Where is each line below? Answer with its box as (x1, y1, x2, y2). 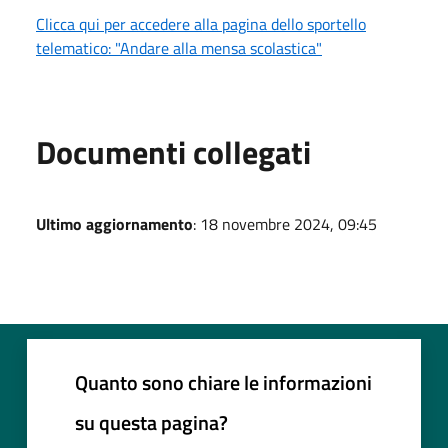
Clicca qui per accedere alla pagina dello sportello (36, 11, 366, 36)
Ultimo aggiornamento (36, 211, 193, 236)
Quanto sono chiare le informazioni (75, 366, 372, 398)
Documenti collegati (36, 127, 311, 176)
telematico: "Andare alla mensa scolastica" (36, 35, 322, 60)
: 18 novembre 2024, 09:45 (193, 211, 377, 236)
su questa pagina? (75, 406, 228, 438)
